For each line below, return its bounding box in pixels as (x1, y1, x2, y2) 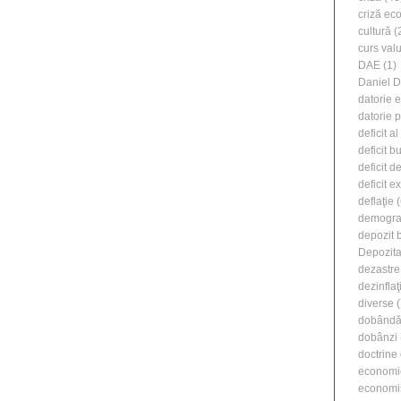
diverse (358, 297, 394, 311)
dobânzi (358, 331, 397, 345)
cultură (358, 25, 391, 38)
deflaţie (358, 195, 394, 209)
